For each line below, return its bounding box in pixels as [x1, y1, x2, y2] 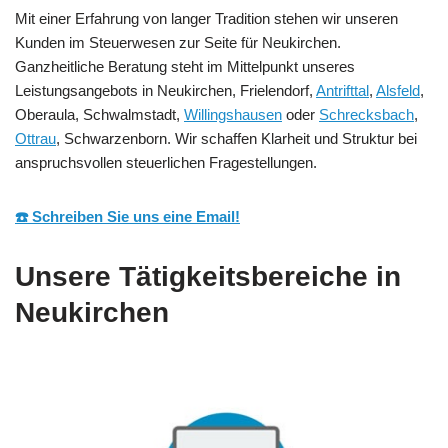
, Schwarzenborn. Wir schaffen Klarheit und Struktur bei [56, 130, 417, 148]
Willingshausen [184, 106, 282, 124]
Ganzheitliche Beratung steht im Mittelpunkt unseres [15, 58, 355, 76]
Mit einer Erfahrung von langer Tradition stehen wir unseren [15, 10, 398, 28]
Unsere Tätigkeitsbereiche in [15, 261, 401, 293]
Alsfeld [376, 82, 420, 100]
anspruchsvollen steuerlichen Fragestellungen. [15, 154, 317, 172]
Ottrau [15, 130, 56, 148]
